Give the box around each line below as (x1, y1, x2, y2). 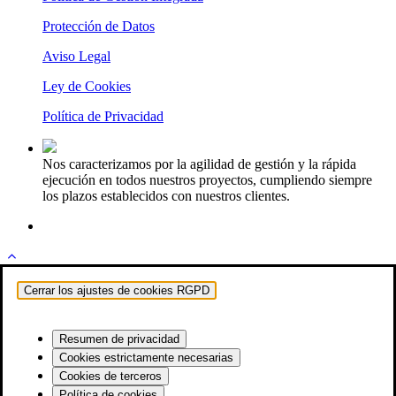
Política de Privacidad (42, 109, 164, 125)
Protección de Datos (42, 19, 155, 34)
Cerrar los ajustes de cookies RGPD (24, 284, 209, 298)
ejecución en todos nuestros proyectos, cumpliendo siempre (42, 172, 372, 188)
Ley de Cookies (42, 79, 131, 95)
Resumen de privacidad (59, 332, 179, 346)
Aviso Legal (42, 49, 110, 65)
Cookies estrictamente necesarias (59, 351, 233, 365)
